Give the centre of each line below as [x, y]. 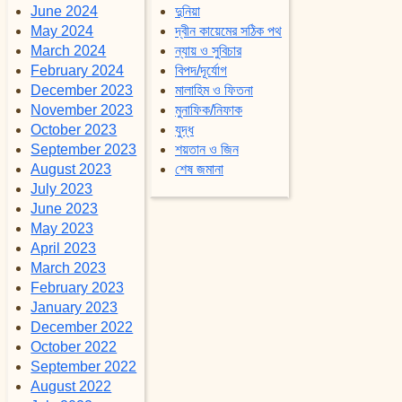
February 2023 [78, 288]
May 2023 [62, 228]
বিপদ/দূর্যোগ [201, 70]
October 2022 [74, 347]
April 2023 [64, 248]
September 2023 [84, 149]
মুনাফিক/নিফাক [209, 110]
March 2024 [69, 51]
